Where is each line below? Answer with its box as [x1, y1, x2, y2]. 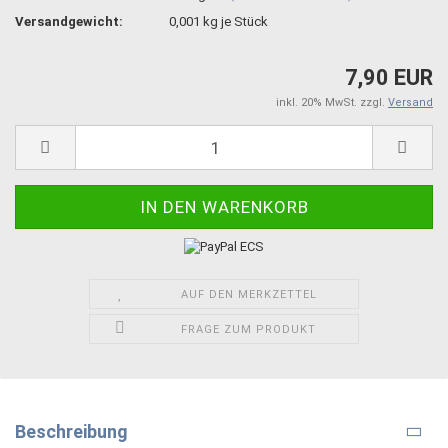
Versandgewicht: [15, 13, 123, 29]
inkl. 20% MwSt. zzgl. [276, 96, 388, 109]
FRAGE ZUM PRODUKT [181, 322, 317, 336]
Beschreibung [15, 420, 128, 442]
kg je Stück [200, 13, 269, 29]
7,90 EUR [345, 65, 433, 90]
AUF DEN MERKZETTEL [180, 287, 317, 301]
